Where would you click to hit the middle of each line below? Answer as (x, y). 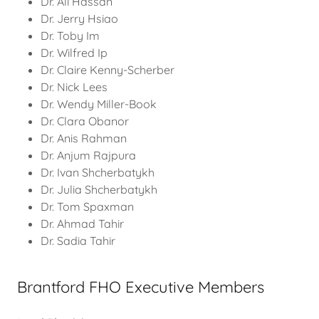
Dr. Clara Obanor (84, 121)
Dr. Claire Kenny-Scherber (107, 70)
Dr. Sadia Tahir (78, 241)
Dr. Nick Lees (74, 87)
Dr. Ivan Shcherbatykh (97, 172)
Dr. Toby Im (70, 36)
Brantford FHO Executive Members (141, 287)
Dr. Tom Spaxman (87, 206)
